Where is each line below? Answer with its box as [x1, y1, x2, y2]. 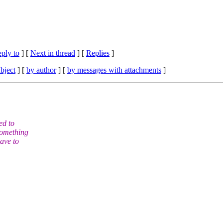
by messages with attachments [67, 65, 161, 74]
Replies [86, 48, 110, 57]
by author [26, 65, 56, 74]
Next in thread [30, 48, 75, 57]
